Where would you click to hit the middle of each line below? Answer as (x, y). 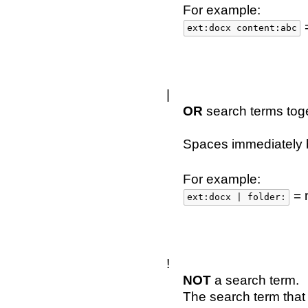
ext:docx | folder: (236, 197)
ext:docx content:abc (242, 28)
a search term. (255, 280)
